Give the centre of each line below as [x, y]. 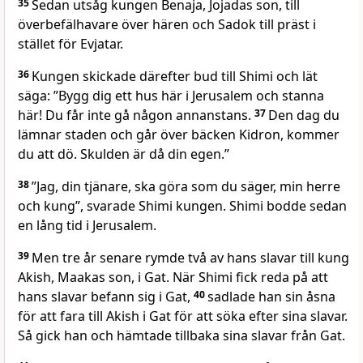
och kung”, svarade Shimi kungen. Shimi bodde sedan [182, 206]
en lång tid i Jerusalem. [87, 226]
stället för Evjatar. [70, 44]
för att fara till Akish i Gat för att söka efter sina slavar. [183, 316]
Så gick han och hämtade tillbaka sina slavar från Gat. [181, 336]
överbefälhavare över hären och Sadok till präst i [167, 25]
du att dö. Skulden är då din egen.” [124, 154]
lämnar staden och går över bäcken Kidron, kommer [179, 135]
